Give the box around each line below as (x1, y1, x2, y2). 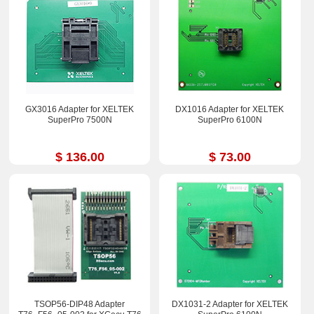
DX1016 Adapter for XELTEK (175, 104, 285, 114)
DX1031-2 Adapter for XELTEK (171, 299, 288, 309)
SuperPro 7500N (47, 114, 112, 125)
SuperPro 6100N (197, 114, 262, 125)
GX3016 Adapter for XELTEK (25, 104, 135, 114)
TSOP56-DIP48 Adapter (34, 299, 125, 309)
